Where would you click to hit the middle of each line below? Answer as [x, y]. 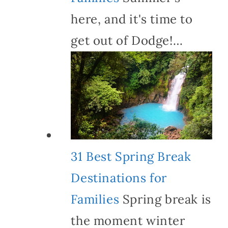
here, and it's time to [132, 19]
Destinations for [119, 178]
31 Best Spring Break [131, 157]
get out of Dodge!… [127, 40]
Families [95, 199]
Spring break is [165, 199]
